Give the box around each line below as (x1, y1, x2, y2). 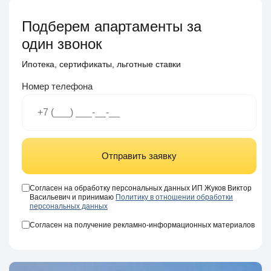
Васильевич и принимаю (30, 193, 116, 201)
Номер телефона (22, 81, 93, 91)
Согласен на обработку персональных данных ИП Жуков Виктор (30, 184, 252, 192)
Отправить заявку (102, 151, 177, 161)
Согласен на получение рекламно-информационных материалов (30, 221, 255, 229)
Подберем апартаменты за (22, 18, 201, 34)
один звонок (22, 36, 102, 52)
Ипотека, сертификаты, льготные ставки (22, 59, 181, 69)
